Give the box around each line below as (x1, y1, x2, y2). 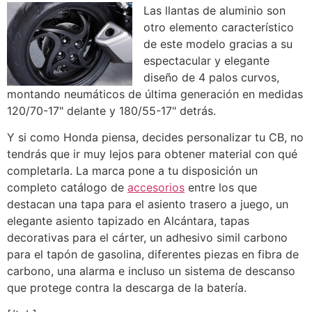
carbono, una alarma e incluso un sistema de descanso (7, 263, 295, 278)
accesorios (127, 180, 185, 194)
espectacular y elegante (143, 53, 270, 68)
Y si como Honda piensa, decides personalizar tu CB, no (7, 130, 304, 144)
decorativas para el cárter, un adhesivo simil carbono (7, 230, 288, 244)
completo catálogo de (7, 180, 127, 194)
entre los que (185, 180, 257, 194)
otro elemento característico (143, 19, 294, 34)
